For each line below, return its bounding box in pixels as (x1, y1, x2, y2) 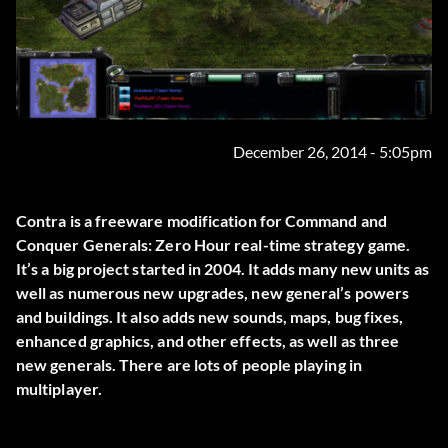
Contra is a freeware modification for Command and (16, 211, 387, 231)
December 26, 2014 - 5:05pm (233, 142, 432, 162)
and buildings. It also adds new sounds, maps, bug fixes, (16, 307, 404, 327)
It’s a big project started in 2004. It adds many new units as (16, 259, 429, 279)
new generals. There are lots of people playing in (16, 355, 362, 375)
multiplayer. (16, 379, 102, 399)
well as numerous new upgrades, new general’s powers (16, 283, 410, 303)
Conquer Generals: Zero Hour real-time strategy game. (16, 235, 411, 255)
